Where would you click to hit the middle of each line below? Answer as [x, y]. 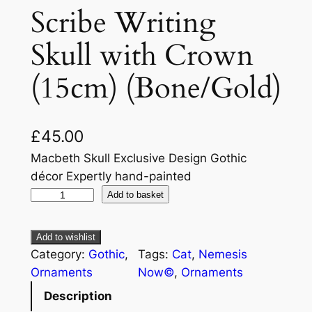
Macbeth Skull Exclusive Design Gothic [138, 158]
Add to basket [136, 194]
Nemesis [223, 254]
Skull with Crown [142, 56]
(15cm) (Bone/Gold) [156, 89]
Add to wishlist [65, 237]
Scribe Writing [127, 23]
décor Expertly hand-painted [111, 177]
